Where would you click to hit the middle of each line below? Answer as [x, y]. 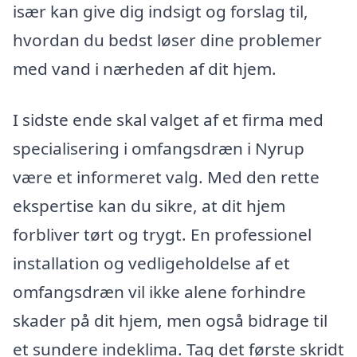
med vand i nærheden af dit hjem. [145, 69]
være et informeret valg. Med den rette [166, 177]
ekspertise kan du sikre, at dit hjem [149, 205]
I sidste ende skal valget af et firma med [168, 119]
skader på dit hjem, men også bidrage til [170, 320]
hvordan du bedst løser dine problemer [167, 40]
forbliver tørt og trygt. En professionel [162, 234]
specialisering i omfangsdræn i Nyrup [159, 148]
